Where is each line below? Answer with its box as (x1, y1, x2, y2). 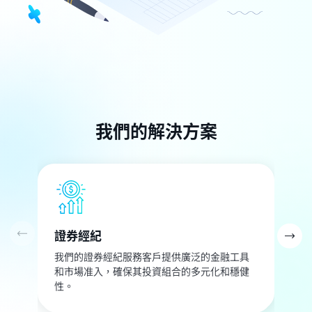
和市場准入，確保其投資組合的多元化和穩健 (54, 264, 249, 279)
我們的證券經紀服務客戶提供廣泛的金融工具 (54, 249, 249, 264)
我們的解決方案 (95, 118, 217, 143)
